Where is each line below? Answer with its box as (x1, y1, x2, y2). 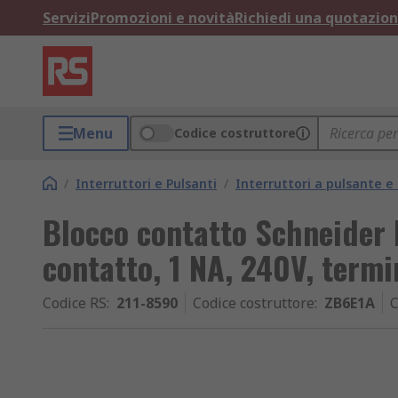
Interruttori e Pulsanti (76, 175, 217, 192)
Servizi (43, 8, 91, 28)
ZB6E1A (324, 293, 375, 313)
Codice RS (43, 293, 107, 313)
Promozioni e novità (91, 8, 235, 28)
